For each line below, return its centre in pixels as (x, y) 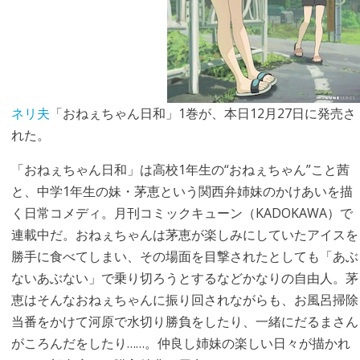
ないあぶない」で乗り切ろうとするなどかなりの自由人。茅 (184, 278)
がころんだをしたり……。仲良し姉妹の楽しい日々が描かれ (180, 343)
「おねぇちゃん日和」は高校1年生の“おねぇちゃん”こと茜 (180, 170)
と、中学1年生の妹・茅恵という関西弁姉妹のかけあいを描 (182, 191)
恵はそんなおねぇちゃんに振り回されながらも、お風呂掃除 (184, 300)
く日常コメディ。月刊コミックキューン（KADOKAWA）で (182, 213)
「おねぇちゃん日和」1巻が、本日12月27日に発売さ (202, 113)
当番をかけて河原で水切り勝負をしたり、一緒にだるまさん (184, 321)
